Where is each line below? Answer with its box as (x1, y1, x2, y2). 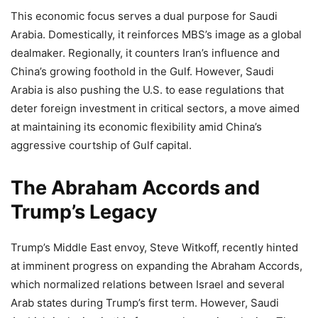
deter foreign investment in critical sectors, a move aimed (11, 102, 300, 115)
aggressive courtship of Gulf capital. (11, 138, 192, 152)
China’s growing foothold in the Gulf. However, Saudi (11, 65, 274, 78)
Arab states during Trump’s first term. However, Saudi (11, 296, 279, 309)
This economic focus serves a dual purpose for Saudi (11, 9, 278, 23)
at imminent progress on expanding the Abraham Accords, (11, 259, 302, 273)
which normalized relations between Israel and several (11, 278, 285, 291)
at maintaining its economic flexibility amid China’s (11, 120, 262, 133)
